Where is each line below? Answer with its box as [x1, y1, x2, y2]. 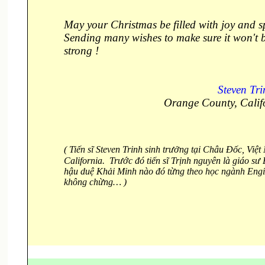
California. [63, 156, 105, 166]
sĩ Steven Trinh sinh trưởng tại [85, 144, 203, 154]
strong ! [63, 44, 99, 57]
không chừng [63, 177, 113, 187]
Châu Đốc [202, 144, 242, 154]
